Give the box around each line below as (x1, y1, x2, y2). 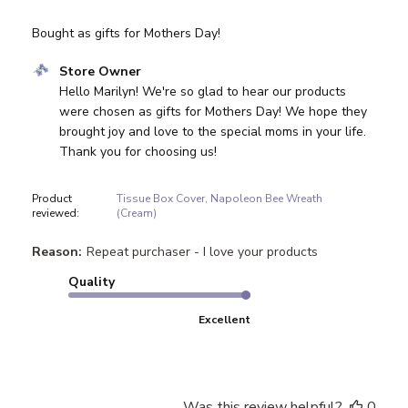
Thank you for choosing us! (59, 142, 218, 160)
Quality (68, 272, 116, 291)
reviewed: (32, 205, 83, 220)
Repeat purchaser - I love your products (87, 242, 319, 260)
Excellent (199, 311, 251, 327)
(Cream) (116, 205, 157, 220)
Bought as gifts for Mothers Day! (32, 24, 221, 42)
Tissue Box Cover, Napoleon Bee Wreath (116, 190, 322, 206)
